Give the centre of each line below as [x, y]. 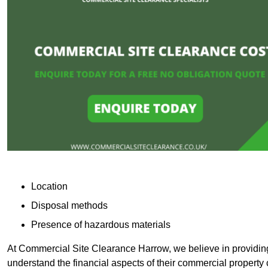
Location [49, 186]
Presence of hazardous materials [101, 224]
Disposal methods [69, 205]
